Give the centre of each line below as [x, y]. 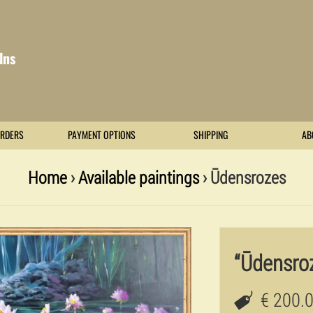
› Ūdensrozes [242, 177]
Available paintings [138, 177]
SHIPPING [211, 135]
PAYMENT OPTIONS [102, 135]
